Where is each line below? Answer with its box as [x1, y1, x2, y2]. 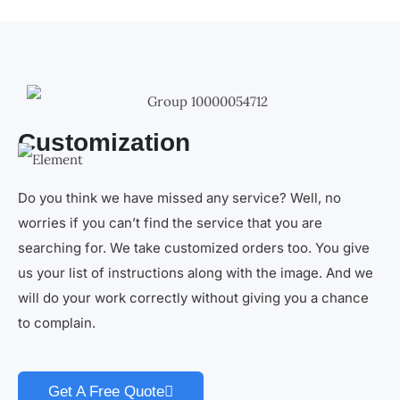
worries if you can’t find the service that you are [18, 214, 322, 232]
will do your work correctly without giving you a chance [18, 289, 369, 307]
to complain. [18, 314, 96, 332]
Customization [18, 129, 190, 157]
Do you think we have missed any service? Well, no [18, 189, 341, 207]
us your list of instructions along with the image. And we [18, 264, 373, 282]
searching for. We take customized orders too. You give [18, 239, 370, 257]
